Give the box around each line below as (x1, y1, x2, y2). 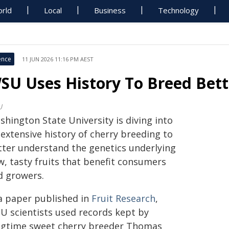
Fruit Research (91, 192, 155, 204)
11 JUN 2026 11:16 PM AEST (22, 55, 94, 63)
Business (94, 5, 126, 15)
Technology (158, 5, 199, 15)
